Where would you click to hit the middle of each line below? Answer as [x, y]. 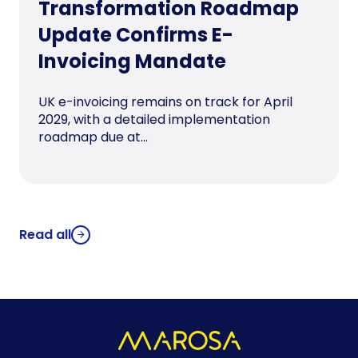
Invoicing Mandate [132, 61]
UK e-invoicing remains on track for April [165, 101]
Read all [45, 234]
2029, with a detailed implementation [154, 119]
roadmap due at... [93, 137]
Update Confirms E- [136, 34]
